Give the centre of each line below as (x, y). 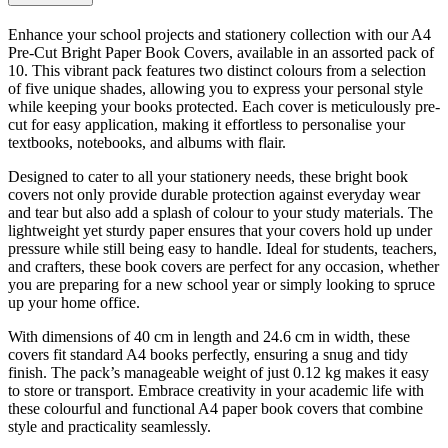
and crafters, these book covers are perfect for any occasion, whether (223, 266)
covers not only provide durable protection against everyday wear (214, 194)
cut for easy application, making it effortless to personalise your (206, 124)
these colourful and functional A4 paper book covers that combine (215, 408)
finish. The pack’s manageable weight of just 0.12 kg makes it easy (218, 372)
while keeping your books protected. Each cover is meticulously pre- (224, 106)
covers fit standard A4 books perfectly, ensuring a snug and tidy (208, 354)
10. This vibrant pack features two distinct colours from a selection (217, 70)
